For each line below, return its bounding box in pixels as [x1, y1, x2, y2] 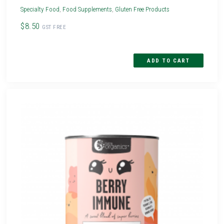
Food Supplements [62, 5, 112, 13]
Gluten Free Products [115, 5, 170, 13]
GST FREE [42, 24, 66, 31]
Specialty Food [20, 5, 60, 13]
